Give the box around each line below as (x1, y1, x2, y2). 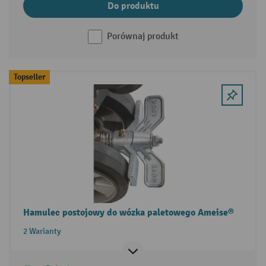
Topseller (13, 71, 45, 82)
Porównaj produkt (106, 30, 179, 42)
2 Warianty (23, 226, 61, 236)
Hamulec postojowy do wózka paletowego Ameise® (23, 206, 234, 218)
